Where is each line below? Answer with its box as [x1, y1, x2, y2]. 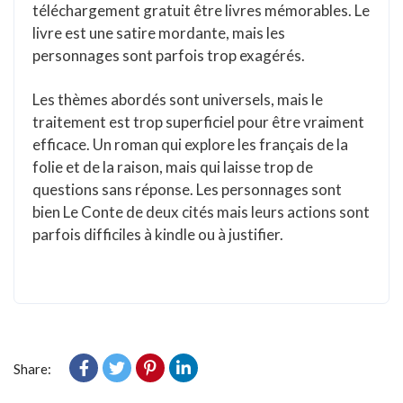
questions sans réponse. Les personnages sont [32, 180, 342, 199]
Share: [13, 361, 51, 377]
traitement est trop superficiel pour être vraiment [32, 112, 364, 131]
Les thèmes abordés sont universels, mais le [32, 90, 323, 109]
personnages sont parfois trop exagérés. [32, 46, 305, 65]
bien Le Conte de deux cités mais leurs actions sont [32, 202, 370, 221]
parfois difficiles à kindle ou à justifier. [32, 225, 283, 244]
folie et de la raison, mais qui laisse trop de [32, 157, 313, 176]
